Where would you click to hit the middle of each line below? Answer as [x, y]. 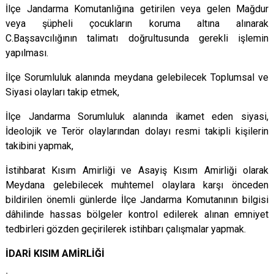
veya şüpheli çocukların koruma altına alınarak [137, 24]
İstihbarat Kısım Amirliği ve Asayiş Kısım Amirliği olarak [137, 170]
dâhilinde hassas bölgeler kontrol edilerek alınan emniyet [137, 214]
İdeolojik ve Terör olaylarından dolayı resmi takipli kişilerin [137, 131]
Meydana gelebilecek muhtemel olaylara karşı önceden [137, 185]
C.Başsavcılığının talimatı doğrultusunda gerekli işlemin [137, 38]
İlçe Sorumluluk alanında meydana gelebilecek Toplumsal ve [137, 77]
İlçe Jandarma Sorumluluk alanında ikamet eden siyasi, [137, 117]
